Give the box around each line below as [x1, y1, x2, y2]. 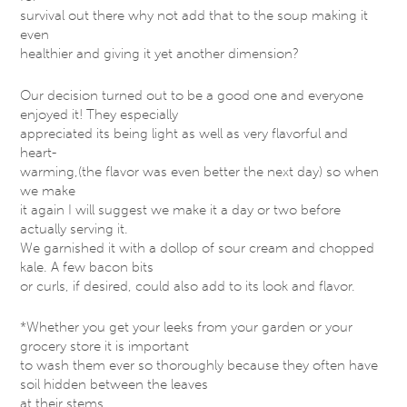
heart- [20, 144, 57, 161]
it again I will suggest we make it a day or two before [20, 201, 342, 218]
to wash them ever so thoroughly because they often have [20, 357, 379, 374]
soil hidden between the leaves [20, 376, 209, 393]
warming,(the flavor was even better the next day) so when [20, 163, 380, 180]
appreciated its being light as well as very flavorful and [20, 124, 349, 142]
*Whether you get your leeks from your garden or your [20, 319, 353, 336]
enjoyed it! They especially [20, 105, 179, 123]
